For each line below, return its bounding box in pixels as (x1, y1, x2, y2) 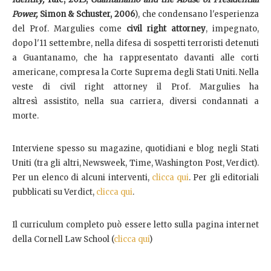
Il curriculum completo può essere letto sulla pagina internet (12, 219, 259, 230)
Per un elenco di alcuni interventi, (12, 172, 152, 183)
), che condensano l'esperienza (134, 8, 260, 19)
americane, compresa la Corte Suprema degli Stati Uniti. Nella (12, 67, 259, 77)
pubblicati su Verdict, (12, 186, 96, 197)
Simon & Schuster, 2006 (38, 8, 135, 19)
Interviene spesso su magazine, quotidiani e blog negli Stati (12, 143, 259, 154)
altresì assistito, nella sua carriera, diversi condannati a (12, 96, 259, 106)
